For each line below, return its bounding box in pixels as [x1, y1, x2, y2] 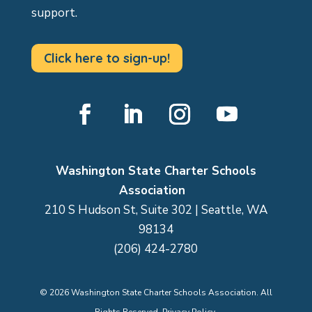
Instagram [158, 135, 217, 150]
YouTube [205, 135, 255, 150]
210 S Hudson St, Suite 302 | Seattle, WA [44, 202, 267, 219]
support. [31, 5, 77, 22]
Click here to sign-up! [43, 49, 170, 66]
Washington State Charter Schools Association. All [68, 287, 272, 299]
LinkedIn [111, 135, 160, 150]
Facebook [63, 135, 120, 150]
